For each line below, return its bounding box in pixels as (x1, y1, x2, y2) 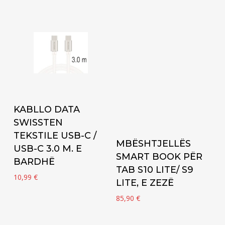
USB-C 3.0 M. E (13, 143, 82, 154)
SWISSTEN (13, 117, 63, 128)
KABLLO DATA (13, 103, 80, 115)
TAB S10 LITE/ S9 (116, 164, 194, 176)
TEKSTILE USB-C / (13, 130, 96, 141)
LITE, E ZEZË (116, 177, 174, 189)
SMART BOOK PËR (116, 151, 203, 163)
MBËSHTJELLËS (116, 138, 191, 150)
